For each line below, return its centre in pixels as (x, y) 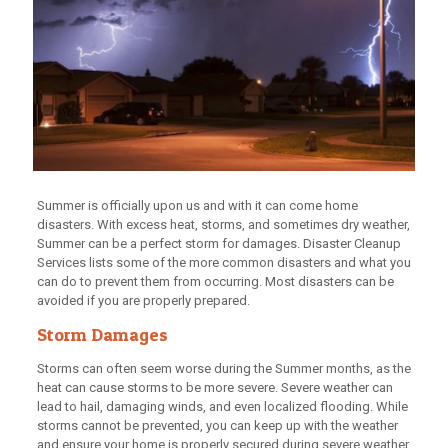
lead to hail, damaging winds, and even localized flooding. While (222, 406)
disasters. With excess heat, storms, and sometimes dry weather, (223, 224)
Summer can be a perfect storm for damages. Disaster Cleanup (218, 243)
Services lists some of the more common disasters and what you (223, 262)
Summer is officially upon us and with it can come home (197, 205)
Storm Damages (102, 334)
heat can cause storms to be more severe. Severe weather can (214, 387)
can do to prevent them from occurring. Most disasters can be (215, 281)
